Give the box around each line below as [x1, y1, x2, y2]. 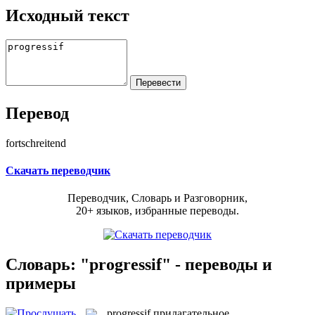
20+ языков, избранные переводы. [76, 205, 239, 217]
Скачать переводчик [6, 164, 110, 176]
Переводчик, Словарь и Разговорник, [67, 192, 247, 205]
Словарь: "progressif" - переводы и [6, 255, 272, 274]
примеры [6, 274, 76, 292]
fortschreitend [6, 136, 66, 149]
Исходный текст [6, 6, 129, 25]
